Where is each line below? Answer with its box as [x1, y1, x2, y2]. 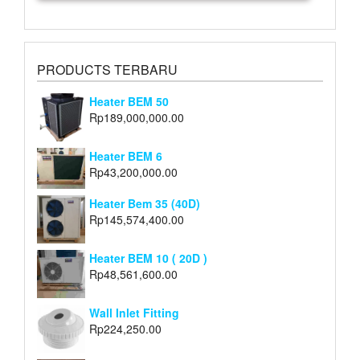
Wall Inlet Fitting [89, 305, 179, 321]
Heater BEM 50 [89, 93, 169, 110]
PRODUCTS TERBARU [37, 60, 178, 80]
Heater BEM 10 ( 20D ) [89, 250, 207, 267]
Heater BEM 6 [89, 148, 162, 165]
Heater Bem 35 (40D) [89, 195, 200, 212]
